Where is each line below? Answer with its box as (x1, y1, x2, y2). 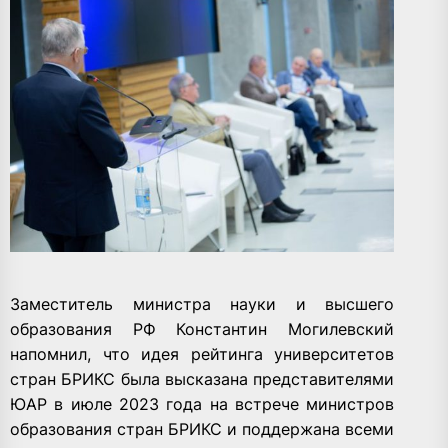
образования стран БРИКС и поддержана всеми (10, 418, 395, 439)
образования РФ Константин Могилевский (10, 318, 395, 339)
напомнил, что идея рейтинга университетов (10, 343, 395, 364)
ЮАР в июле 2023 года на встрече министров (10, 393, 395, 414)
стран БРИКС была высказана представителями (10, 368, 395, 389)
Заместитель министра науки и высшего (10, 293, 395, 314)
